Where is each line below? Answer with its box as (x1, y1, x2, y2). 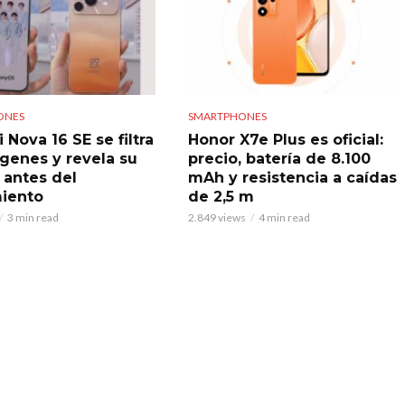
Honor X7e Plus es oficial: (187, 131, 383, 149)
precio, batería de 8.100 (187, 150, 371, 168)
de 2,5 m (187, 188, 254, 206)
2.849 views (187, 211, 246, 225)
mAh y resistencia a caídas (187, 169, 397, 187)
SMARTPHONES (187, 109, 267, 124)
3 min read (6, 211, 59, 225)
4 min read (258, 211, 310, 225)
